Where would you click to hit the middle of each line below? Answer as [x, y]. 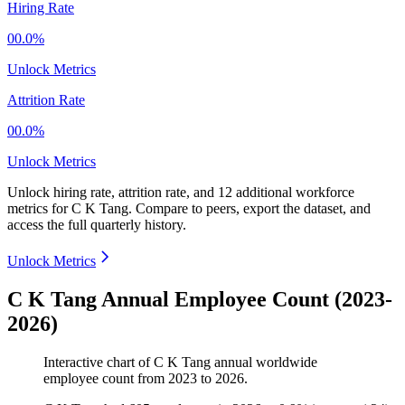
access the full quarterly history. [97, 225]
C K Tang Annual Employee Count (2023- [200, 300]
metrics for [39, 209]
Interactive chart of [99, 363]
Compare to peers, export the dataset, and [253, 209]
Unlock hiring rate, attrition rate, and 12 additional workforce [181, 193]
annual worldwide [264, 363]
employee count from [106, 379]
